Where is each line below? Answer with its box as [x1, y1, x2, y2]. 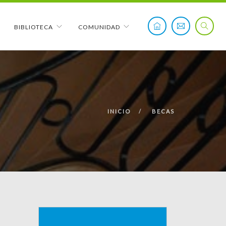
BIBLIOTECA [14, 23, 53, 31]
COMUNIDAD [78, 23, 120, 31]
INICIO [107, 108, 131, 115]
